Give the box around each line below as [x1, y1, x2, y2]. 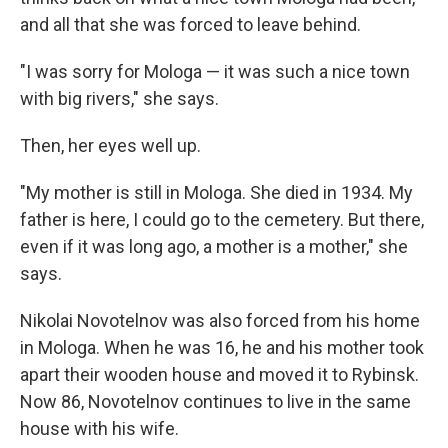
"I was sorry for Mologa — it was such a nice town [20, 61, 410, 82]
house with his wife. [20, 418, 179, 439]
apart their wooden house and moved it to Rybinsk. [20, 364, 419, 385]
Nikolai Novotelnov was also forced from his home [20, 310, 420, 331]
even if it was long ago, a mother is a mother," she [20, 236, 408, 257]
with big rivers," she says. [20, 88, 219, 109]
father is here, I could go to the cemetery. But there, [20, 209, 424, 230]
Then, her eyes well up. [20, 135, 201, 156]
